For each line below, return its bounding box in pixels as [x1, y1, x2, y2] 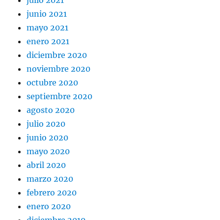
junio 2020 [27, 132, 69, 142]
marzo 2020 [27, 173, 74, 184]
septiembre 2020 [27, 91, 93, 101]
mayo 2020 [27, 146, 70, 156]
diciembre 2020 [27, 50, 87, 60]
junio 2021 [27, 8, 67, 19]
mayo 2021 [27, 22, 69, 32]
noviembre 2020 [27, 63, 91, 74]
